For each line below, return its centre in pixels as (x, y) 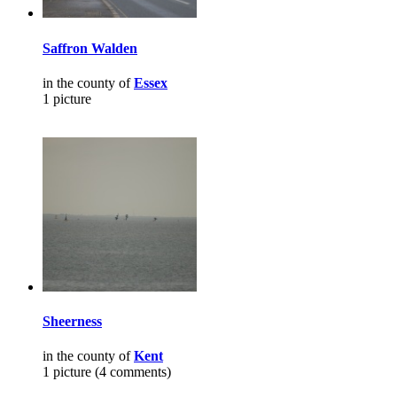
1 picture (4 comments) (107, 372)
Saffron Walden (90, 48)
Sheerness (72, 322)
